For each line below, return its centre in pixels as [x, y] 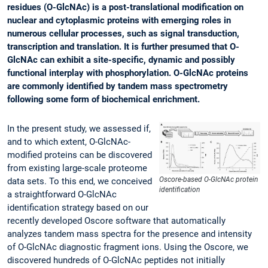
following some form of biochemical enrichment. [103, 100]
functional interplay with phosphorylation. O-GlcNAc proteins [128, 73]
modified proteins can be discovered [80, 155]
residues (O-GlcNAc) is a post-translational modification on [125, 7]
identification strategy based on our [78, 208]
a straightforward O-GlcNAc [62, 195]
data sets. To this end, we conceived [80, 182]
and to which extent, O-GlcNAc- [69, 142]
